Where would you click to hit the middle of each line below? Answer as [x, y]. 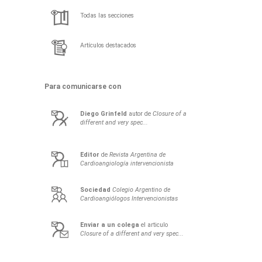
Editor [90, 154]
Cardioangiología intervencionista [127, 163]
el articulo [154, 225]
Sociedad [95, 189]
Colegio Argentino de [141, 189]
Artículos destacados [108, 45]
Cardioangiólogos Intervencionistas [129, 198]
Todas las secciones [107, 15]
